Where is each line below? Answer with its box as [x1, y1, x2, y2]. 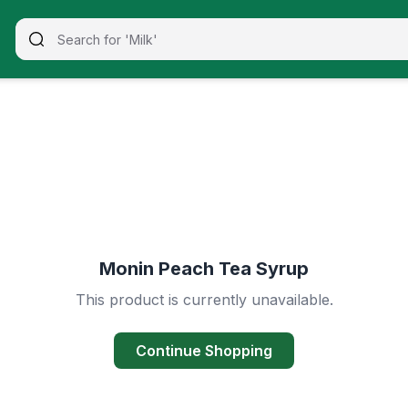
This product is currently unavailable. [75, 291, 333, 310]
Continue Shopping [136, 342, 272, 361]
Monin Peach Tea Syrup [99, 258, 309, 280]
